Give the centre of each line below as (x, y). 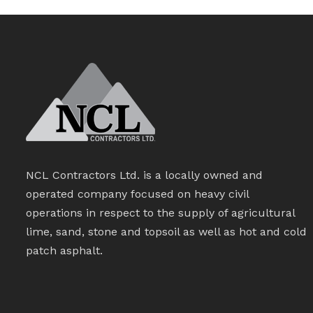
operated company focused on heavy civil (137, 194)
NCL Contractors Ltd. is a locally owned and (144, 175)
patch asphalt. (64, 250)
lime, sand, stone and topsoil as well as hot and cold (166, 231)
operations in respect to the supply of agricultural (160, 212)
